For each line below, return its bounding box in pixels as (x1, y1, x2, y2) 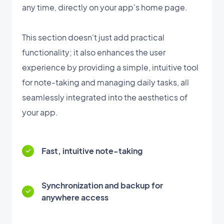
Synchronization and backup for (41, 179, 163, 190)
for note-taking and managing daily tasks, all (22, 76, 189, 87)
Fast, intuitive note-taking (41, 145, 142, 156)
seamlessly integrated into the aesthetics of (22, 91, 187, 102)
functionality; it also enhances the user (22, 46, 165, 57)
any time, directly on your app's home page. (22, 1, 187, 12)
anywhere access (41, 191, 108, 202)
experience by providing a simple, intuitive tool (22, 61, 198, 72)
